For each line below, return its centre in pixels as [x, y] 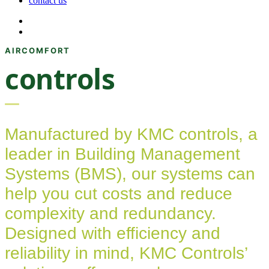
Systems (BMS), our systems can [130, 174]
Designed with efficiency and [113, 234]
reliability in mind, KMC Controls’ [126, 253]
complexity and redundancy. [110, 214]
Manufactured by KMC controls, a [131, 134]
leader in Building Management [122, 154]
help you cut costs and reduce [119, 194]
